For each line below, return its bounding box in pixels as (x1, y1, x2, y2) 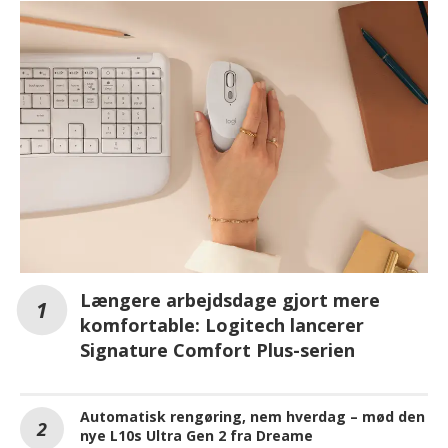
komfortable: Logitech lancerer (80, 312, 364, 337)
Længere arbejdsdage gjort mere (80, 287, 380, 312)
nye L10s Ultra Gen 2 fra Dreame (80, 425, 313, 445)
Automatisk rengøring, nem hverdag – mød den (80, 406, 425, 426)
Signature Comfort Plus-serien (80, 337, 355, 362)
